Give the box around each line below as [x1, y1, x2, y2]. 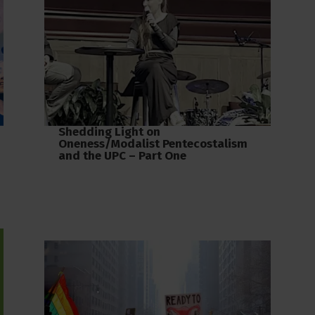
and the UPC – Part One [58, 148, 186, 163]
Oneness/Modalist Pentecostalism [58, 136, 247, 151]
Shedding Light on [58, 124, 160, 139]
